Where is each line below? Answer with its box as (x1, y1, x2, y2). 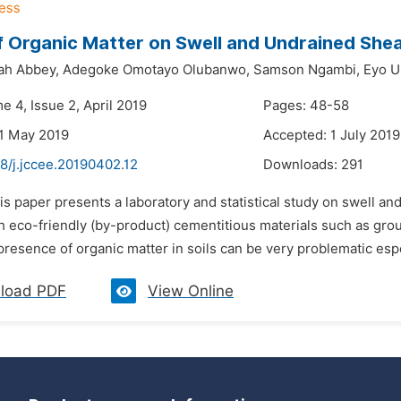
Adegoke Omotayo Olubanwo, (63, 62, 250, 78)
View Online (148, 282, 234, 300)
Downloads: (263, 157, 341, 173)
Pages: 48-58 (263, 98, 349, 114)
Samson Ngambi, (253, 62, 360, 78)
